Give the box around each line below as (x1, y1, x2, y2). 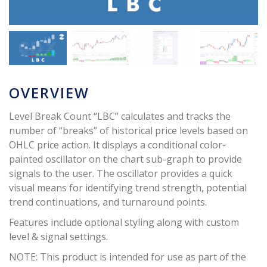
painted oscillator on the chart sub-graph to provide (9, 152, 242, 166)
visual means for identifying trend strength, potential (9, 181, 247, 194)
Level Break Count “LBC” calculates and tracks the (9, 109, 231, 123)
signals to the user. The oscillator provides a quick (9, 166, 232, 180)
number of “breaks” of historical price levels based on (9, 123, 248, 137)
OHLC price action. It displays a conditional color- (9, 138, 226, 151)
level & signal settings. (9, 229, 108, 243)
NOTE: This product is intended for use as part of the (9, 250, 246, 263)
